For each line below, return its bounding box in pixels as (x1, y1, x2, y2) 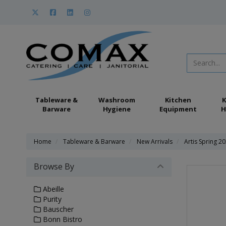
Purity (41, 194, 62, 204)
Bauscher (41, 204, 74, 214)
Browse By (34, 161, 74, 172)
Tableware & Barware (63, 137, 125, 146)
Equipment (159, 104, 197, 114)
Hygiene (103, 104, 131, 114)
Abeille (41, 184, 64, 194)
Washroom (98, 95, 135, 104)
